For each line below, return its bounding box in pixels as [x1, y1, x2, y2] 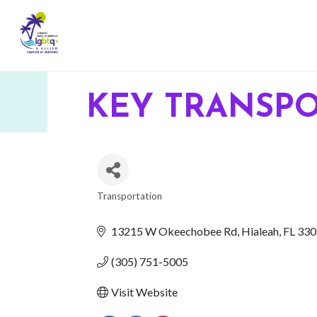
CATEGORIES [96, 200, 189, 214]
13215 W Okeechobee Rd [111, 224, 237, 238]
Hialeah [241, 224, 279, 238]
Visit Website [111, 285, 178, 299]
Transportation [97, 190, 162, 202]
